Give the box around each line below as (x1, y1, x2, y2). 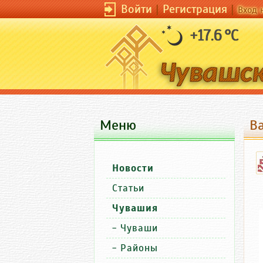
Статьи (112, 182, 144, 194)
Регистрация (163, 2, 227, 16)
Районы (120, 242, 158, 254)
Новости (112, 162, 154, 174)
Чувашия (112, 202, 158, 214)
